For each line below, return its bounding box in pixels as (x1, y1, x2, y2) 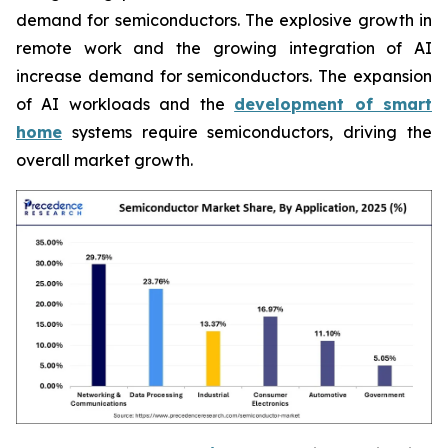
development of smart (234, 93, 433, 114)
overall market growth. (16, 149, 193, 170)
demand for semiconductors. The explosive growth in (16, 9, 432, 30)
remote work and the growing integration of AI (16, 37, 432, 58)
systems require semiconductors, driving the (62, 121, 432, 142)
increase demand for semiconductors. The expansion (16, 65, 432, 86)
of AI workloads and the (16, 93, 235, 114)
